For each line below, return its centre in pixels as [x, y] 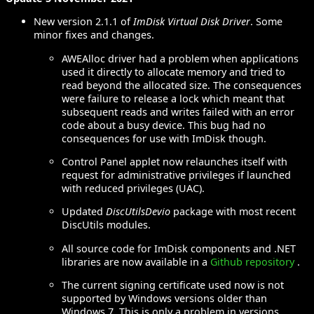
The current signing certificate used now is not [173, 285]
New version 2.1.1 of [83, 22]
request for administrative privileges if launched [176, 175]
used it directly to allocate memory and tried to [173, 71]
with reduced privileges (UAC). [133, 189]
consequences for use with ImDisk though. [164, 138]
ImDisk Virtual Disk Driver [192, 22]
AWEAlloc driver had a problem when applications [180, 58]
